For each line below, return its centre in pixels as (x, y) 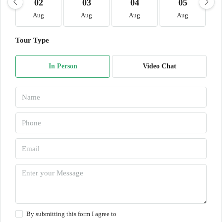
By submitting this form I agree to (71, 214)
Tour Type (32, 40)
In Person (63, 66)
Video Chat (159, 66)
